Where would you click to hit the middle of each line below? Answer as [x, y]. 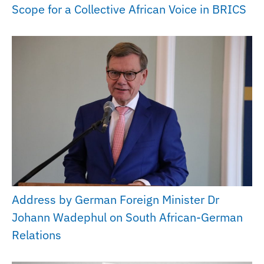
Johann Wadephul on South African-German [127, 217]
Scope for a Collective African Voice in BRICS [129, 9]
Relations [37, 235]
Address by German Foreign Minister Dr [115, 200]
